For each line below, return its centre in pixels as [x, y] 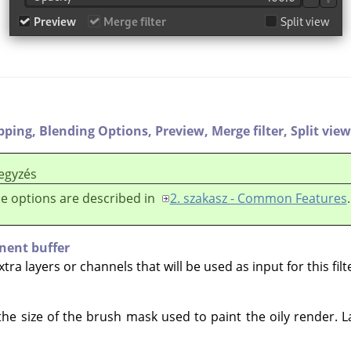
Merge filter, [251, 130]
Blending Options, [97, 130]
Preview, [183, 130]
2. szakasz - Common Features [258, 198]
